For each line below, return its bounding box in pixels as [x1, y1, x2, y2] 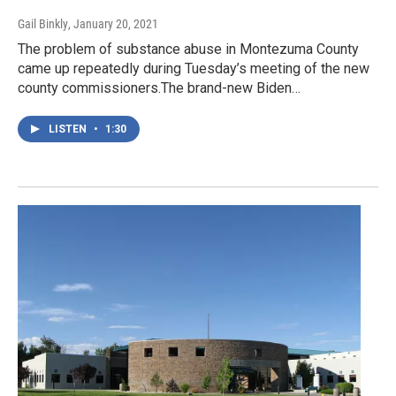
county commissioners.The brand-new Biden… [18, 79, 301, 96]
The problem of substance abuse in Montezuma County [18, 40, 359, 57]
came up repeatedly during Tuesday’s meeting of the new [18, 59, 369, 77]
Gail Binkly [18, 16, 68, 31]
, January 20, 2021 [68, 16, 158, 31]
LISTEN [49, 122, 89, 135]
